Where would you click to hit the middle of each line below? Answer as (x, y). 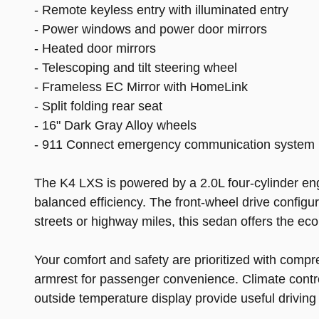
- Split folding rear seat (98, 106)
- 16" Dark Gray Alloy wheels (115, 126)
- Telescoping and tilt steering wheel (136, 68)
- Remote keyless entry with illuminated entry (161, 10)
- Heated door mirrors (95, 49)
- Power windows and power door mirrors (151, 30)
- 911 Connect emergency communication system (174, 145)
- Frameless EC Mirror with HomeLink (141, 87)
